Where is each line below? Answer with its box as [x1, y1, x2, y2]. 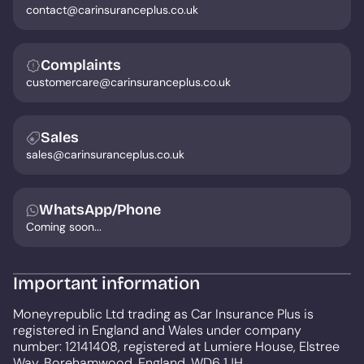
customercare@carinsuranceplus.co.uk [26, 75, 231, 90]
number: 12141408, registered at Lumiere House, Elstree [13, 337, 340, 355]
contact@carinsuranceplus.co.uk [26, 2, 198, 18]
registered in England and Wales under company [13, 321, 301, 339]
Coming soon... [26, 219, 102, 235]
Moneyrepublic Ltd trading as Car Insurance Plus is [13, 305, 314, 323]
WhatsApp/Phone [39, 201, 161, 219]
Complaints [41, 56, 121, 75]
